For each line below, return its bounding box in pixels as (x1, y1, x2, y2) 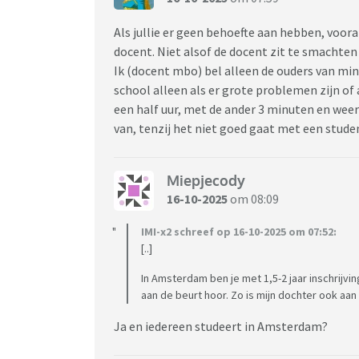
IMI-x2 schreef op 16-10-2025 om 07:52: (141, 224, 337, 239)
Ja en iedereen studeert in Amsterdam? (114, 317, 328, 334)
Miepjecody (167, 171, 245, 190)
